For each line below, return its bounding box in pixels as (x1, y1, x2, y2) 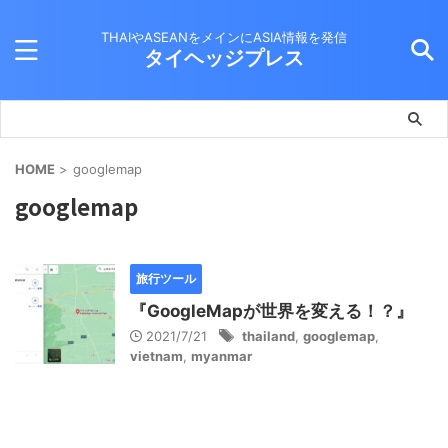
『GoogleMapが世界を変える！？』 (130, 301, 413, 321)
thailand (242, 328, 295, 344)
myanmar (191, 348, 252, 364)
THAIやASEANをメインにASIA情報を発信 (101, 29, 347, 45)
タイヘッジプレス (144, 46, 304, 70)
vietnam (130, 348, 183, 364)
